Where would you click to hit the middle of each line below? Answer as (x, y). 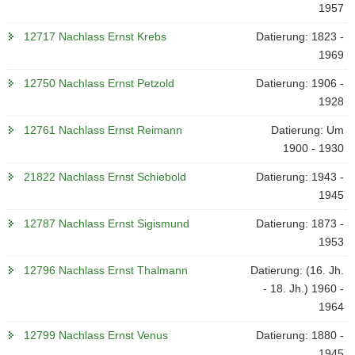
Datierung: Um (307, 130)
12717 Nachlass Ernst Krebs (95, 36)
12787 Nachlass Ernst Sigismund (107, 223)
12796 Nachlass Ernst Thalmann (106, 270)
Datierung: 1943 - (300, 177)
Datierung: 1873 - (300, 223)
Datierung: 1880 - (300, 335)
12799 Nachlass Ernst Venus (96, 335)
